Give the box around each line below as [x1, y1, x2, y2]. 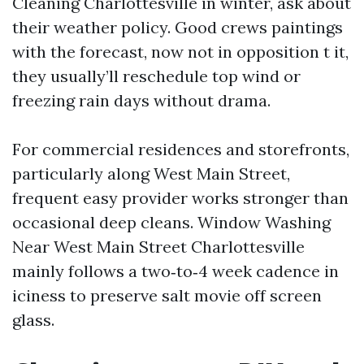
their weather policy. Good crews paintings [12, 17, 343, 37]
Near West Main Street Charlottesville [12, 236, 305, 257]
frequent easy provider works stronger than [12, 188, 349, 208]
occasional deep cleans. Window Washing [12, 212, 331, 232]
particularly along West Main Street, [12, 163, 290, 184]
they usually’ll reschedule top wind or [12, 66, 301, 86]
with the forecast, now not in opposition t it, [12, 41, 349, 62]
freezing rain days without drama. [12, 90, 271, 110]
